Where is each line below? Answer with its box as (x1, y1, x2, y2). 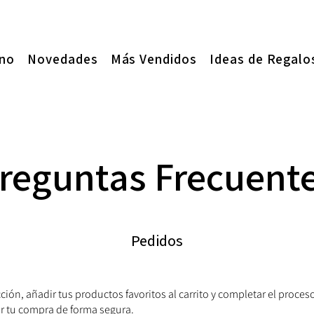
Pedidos (130, 231, 183, 251)
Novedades (27, 50, 98, 67)
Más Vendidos (110, 50, 197, 67)
